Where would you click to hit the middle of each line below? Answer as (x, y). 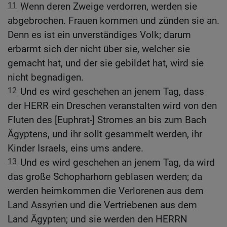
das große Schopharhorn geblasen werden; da (105, 177)
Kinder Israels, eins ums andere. (75, 148)
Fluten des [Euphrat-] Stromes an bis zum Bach (107, 120)
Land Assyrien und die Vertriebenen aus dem (102, 205)
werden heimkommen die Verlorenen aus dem (106, 191)
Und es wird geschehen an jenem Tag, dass (112, 92)
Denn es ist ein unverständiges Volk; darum (99, 35)
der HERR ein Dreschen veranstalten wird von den (112, 106)
